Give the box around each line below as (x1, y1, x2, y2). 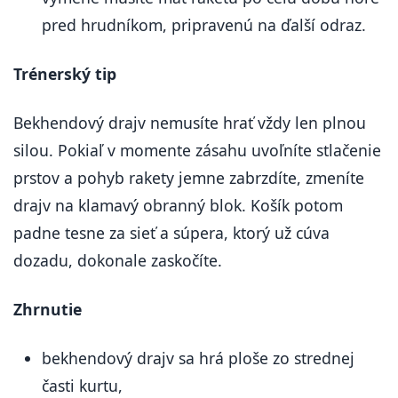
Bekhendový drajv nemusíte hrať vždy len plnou (13, 112, 366, 133)
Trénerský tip (13, 63, 116, 84)
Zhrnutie (13, 298, 82, 320)
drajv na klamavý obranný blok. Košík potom (13, 195, 343, 216)
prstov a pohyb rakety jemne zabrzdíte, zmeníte (13, 167, 364, 188)
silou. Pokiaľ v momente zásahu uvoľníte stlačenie (13, 139, 381, 161)
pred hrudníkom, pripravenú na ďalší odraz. (42, 14, 366, 36)
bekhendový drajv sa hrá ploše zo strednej (42, 347, 354, 369)
